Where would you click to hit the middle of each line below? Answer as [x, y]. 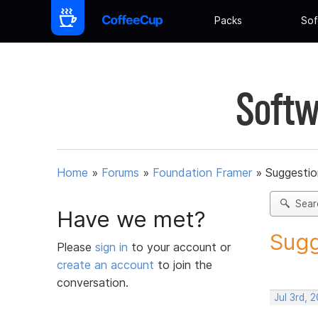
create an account [105, 264]
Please [76, 247]
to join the [183, 264]
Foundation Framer [202, 173]
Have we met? [131, 219]
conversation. [93, 282]
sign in [113, 247]
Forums [120, 173]
